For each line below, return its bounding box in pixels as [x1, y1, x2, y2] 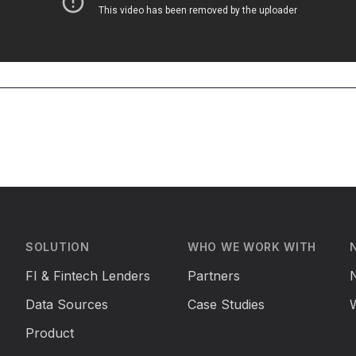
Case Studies [188, 296, 265, 312]
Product [25, 325, 74, 341]
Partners [188, 268, 240, 284]
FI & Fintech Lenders [25, 268, 150, 284]
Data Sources [25, 296, 108, 312]
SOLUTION [25, 240, 90, 253]
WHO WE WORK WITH [188, 240, 317, 253]
